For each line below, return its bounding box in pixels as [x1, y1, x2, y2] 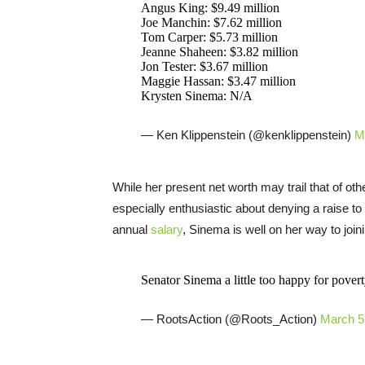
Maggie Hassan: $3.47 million [140, 73, 296, 88]
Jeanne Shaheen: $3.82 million [140, 44, 298, 59]
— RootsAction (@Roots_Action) [140, 311, 320, 326]
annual [112, 222, 147, 236]
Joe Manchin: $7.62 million [140, 15, 282, 29]
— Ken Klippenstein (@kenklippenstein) [140, 127, 354, 142]
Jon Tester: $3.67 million [140, 59, 268, 73]
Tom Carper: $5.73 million [140, 29, 278, 44]
